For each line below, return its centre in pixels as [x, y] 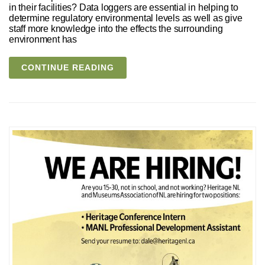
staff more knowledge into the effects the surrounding [116, 28]
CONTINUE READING [68, 67]
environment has [43, 39]
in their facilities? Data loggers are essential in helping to [124, 7]
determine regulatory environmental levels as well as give [126, 18]
